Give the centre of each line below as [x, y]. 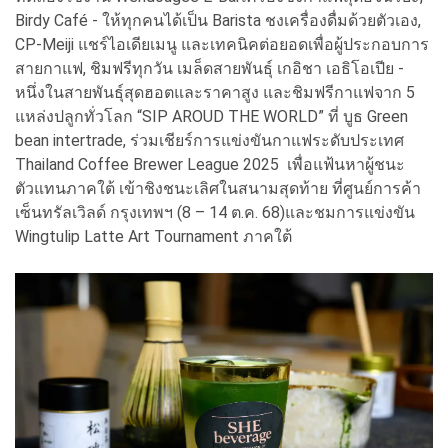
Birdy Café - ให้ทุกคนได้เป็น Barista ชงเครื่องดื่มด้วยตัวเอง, [218, 20]
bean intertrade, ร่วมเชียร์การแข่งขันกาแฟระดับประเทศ [209, 140]
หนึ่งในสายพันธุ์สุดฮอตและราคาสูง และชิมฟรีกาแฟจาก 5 [215, 92]
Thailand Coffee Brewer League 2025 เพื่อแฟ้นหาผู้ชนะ [210, 164]
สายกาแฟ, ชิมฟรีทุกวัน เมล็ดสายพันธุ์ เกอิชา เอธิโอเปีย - [209, 68]
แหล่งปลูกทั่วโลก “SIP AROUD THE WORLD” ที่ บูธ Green [211, 116]
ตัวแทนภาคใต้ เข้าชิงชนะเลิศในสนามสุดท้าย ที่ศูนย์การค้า [218, 188]
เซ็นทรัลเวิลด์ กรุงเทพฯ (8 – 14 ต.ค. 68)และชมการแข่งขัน [215, 212]
